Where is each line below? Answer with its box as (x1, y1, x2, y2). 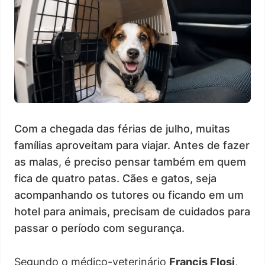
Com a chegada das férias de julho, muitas (14, 122, 230, 135)
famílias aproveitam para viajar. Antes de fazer (14, 138, 250, 151)
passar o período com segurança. (14, 221, 185, 234)
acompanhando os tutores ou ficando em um (14, 188, 244, 201)
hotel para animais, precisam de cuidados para (14, 205, 250, 218)
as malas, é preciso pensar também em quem (14, 155, 246, 168)
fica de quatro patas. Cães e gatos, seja (14, 172, 216, 185)
